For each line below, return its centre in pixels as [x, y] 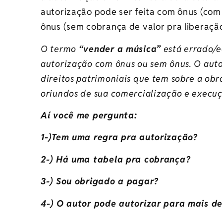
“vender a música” [120, 49]
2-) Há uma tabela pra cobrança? [116, 159]
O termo [60, 49]
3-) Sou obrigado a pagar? [100, 181]
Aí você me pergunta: [89, 115]
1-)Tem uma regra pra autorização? [119, 137]
